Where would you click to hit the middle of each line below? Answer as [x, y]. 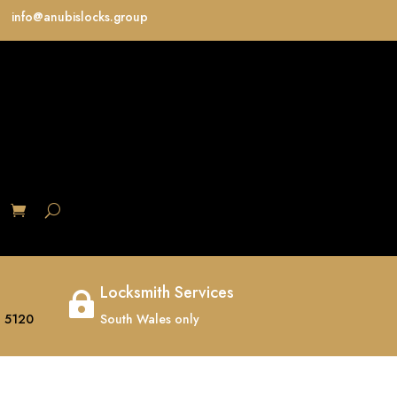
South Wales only [150, 319]
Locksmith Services [167, 292]
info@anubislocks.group [80, 17]
